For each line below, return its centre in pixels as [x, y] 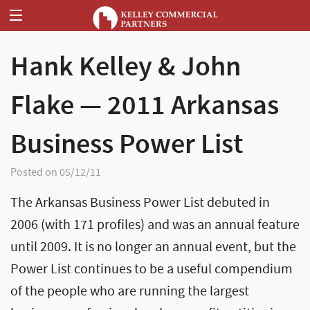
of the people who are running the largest [130, 291]
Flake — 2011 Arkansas [145, 106]
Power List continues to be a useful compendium [152, 269]
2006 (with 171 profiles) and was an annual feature [155, 225]
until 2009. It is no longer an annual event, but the [153, 247]
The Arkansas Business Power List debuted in [140, 203]
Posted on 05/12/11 [56, 172]
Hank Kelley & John [126, 67]
